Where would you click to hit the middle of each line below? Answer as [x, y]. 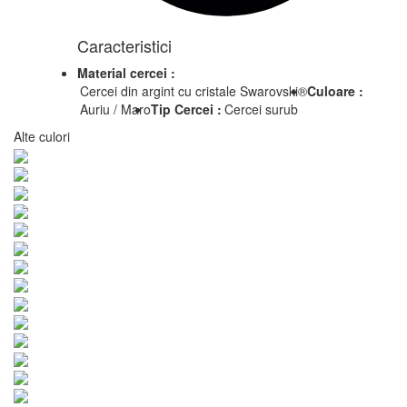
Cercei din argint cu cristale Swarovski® [194, 90]
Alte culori [42, 136]
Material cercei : [126, 72]
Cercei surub [261, 109]
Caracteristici [124, 45]
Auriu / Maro [115, 109]
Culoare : [335, 90]
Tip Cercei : [186, 109]
